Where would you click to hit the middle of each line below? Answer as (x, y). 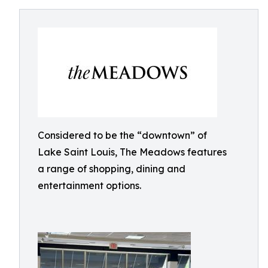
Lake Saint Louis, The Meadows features (132, 152)
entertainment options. (89, 185)
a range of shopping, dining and (112, 169)
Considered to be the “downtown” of (122, 135)
